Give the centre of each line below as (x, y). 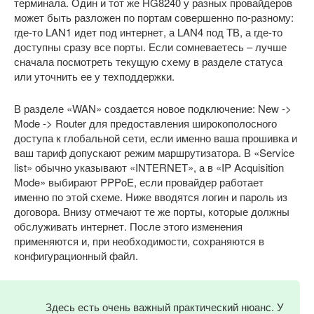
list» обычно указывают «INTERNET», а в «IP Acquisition (149, 168)
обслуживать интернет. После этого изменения (128, 226)
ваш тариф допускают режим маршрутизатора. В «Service (154, 153)
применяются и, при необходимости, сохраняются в (139, 241)
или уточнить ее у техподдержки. (94, 76)
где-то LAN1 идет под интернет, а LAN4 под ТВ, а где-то (148, 32)
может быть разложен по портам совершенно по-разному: (154, 18)
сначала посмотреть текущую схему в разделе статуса (148, 62)
